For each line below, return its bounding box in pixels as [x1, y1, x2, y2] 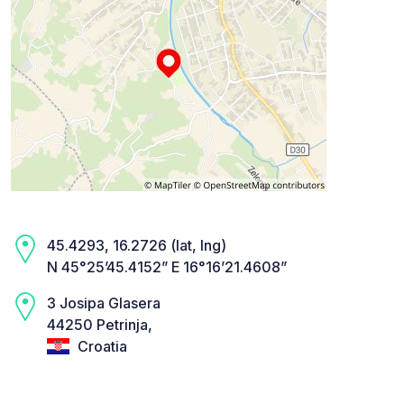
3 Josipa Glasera [47, 293, 161, 312]
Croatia [74, 336, 127, 355]
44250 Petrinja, [47, 315, 152, 334]
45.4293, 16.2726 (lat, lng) [47, 235, 226, 254]
